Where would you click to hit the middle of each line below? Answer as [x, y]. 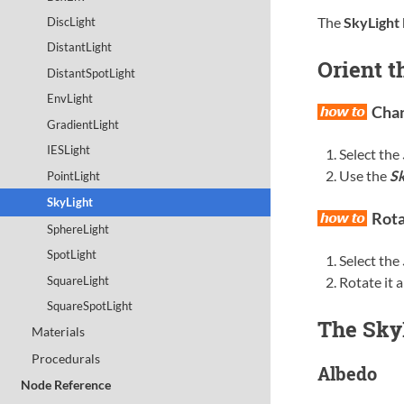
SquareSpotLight [90, 306]
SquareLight [78, 280]
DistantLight [80, 47]
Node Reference [66, 385]
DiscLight [72, 21]
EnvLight [70, 99]
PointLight [74, 175]
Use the [364, 175]
